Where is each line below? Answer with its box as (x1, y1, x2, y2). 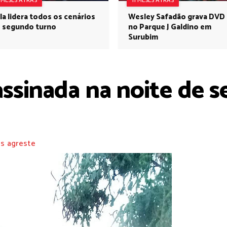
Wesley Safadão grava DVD (128, 11, 225, 23)
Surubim (128, 31, 158, 44)
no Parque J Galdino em (128, 21, 211, 33)
